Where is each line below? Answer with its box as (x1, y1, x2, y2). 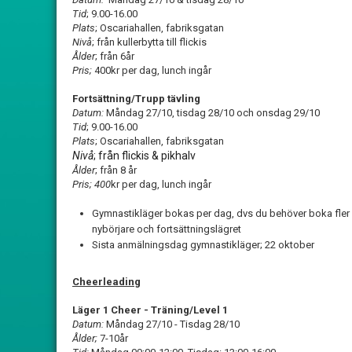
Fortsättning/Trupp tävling (72, 93, 200, 104)
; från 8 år (95, 164, 137, 176)
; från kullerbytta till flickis (92, 36, 207, 48)
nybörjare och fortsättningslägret (92, 223, 241, 235)
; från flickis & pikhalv (93, 149, 196, 162)
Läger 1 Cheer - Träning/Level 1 (72, 304, 228, 316)
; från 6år (95, 50, 134, 62)
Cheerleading (72, 276, 141, 288)
